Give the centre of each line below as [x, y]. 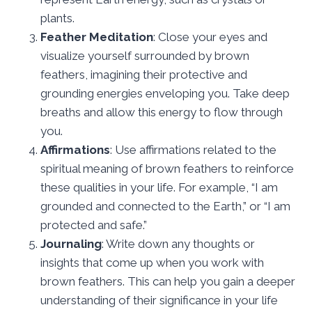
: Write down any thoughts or [178, 243]
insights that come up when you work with [152, 262]
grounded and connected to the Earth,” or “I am [165, 206]
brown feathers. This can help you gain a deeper [168, 281]
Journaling [71, 243]
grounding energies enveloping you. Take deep [165, 93]
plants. [57, 18]
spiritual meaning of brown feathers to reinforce [167, 168]
